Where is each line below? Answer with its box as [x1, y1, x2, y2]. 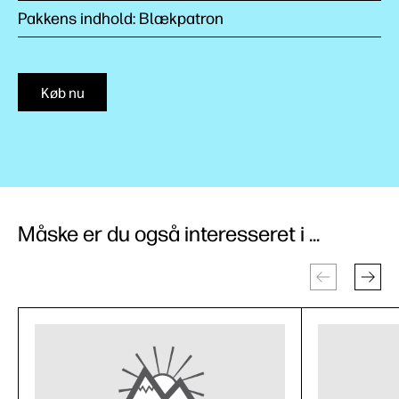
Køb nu [40, 85, 85, 102]
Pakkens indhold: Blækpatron [18, 9, 224, 28]
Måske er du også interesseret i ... [18, 221, 320, 247]
